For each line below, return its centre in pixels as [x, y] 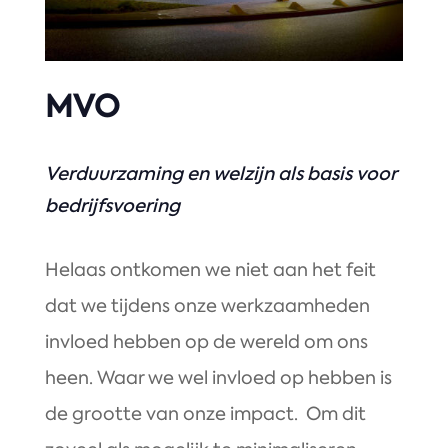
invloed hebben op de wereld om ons [206, 341]
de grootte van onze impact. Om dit [205, 413]
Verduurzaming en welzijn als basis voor [220, 173]
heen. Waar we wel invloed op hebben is [218, 377]
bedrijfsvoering [112, 205]
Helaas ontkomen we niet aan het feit [210, 269]
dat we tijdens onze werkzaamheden [207, 305]
